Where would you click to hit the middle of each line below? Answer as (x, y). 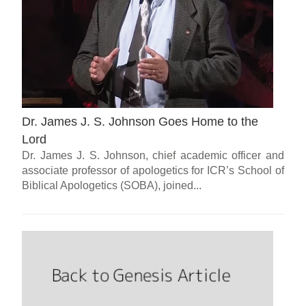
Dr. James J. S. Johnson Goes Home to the (140, 121)
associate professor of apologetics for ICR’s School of (153, 170)
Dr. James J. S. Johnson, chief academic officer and (153, 155)
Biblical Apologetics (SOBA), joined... (112, 185)
